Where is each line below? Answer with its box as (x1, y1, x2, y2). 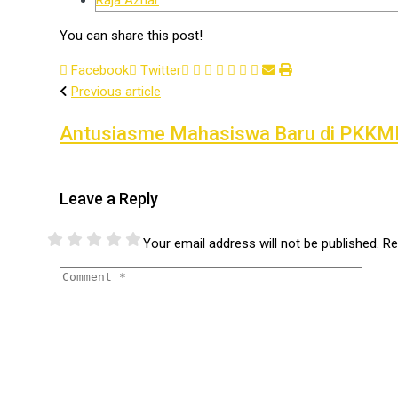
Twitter (140, 61, 181, 78)
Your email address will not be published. (143, 235, 379, 251)
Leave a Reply (60, 188, 158, 208)
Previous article (71, 83, 161, 99)
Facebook (71, 61, 129, 78)
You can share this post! (60, 27, 203, 44)
